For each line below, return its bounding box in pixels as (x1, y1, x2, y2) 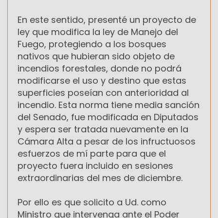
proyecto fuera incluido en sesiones (18, 160, 173, 172)
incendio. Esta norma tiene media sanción (18, 99, 200, 111)
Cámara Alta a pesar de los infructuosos (18, 135, 196, 148)
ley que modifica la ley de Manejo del (18, 26, 178, 38)
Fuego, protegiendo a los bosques (18, 38, 166, 51)
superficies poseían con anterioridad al (18, 87, 189, 99)
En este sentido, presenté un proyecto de (18, 14, 196, 26)
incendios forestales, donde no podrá (18, 62, 182, 75)
